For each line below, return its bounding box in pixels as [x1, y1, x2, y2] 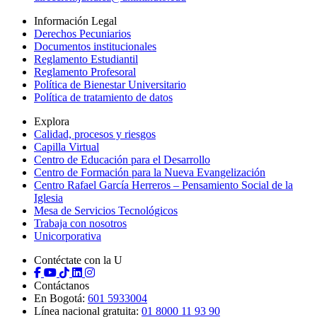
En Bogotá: [34, 292, 88, 305]
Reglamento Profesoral [34, 66, 136, 79]
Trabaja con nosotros [34, 217, 127, 230]
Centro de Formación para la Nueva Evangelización [34, 166, 265, 179]
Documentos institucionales [34, 40, 156, 53]
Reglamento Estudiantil [34, 53, 138, 66]
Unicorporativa [34, 230, 101, 243]
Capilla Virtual [34, 141, 99, 154]
